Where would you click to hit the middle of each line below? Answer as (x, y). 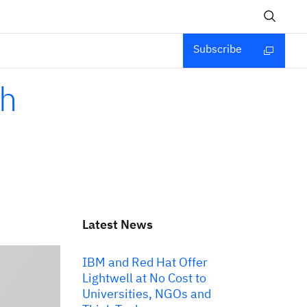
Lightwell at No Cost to (144, 278)
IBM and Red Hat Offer (145, 262)
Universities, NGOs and (147, 294)
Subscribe (218, 49)
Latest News (118, 224)
